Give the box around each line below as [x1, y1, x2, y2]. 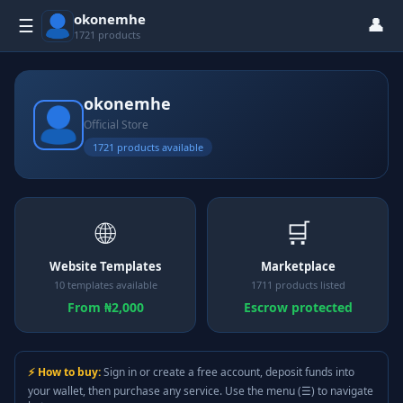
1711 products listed [250, 278, 345, 291]
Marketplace [260, 258, 336, 274]
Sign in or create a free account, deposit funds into [101, 364, 354, 380]
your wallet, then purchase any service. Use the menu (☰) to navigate [28, 383, 373, 399]
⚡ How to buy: [28, 364, 101, 380]
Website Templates [49, 258, 161, 274]
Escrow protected [243, 299, 353, 316]
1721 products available [93, 140, 203, 154]
